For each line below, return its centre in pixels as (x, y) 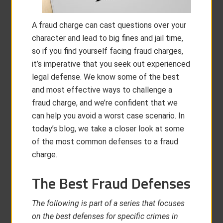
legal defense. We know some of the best (106, 77)
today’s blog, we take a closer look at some (108, 129)
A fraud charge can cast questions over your (109, 25)
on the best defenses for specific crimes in (105, 216)
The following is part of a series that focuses (109, 203)
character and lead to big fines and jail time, (108, 38)
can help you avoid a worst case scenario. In (109, 116)
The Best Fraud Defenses (111, 183)
